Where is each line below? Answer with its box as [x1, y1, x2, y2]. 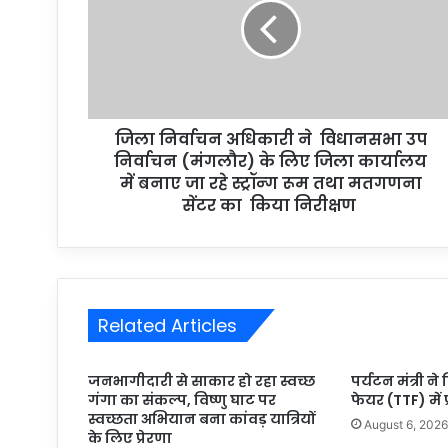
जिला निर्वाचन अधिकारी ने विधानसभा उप [114, 127, 427, 151]
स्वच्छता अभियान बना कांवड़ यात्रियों [88, 408, 315, 429]
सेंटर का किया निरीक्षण [181, 193, 360, 217]
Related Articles [98, 312, 237, 338]
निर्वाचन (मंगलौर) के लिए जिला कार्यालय [114, 149, 427, 173]
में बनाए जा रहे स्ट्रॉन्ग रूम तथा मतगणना [119, 171, 422, 195]
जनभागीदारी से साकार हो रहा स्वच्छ [88, 370, 315, 391]
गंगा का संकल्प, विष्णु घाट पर [88, 389, 276, 410]
